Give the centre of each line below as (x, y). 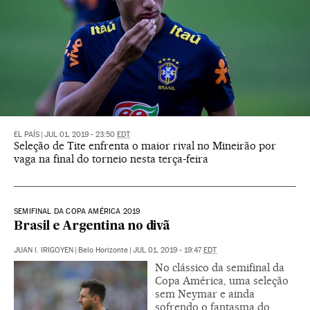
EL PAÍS (27, 135)
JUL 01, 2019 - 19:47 (168, 250)
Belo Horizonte (103, 250)
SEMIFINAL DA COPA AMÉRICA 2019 (77, 212)
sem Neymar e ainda (205, 294)
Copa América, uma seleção (222, 281)
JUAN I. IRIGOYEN (44, 250)
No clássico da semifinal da (220, 268)
